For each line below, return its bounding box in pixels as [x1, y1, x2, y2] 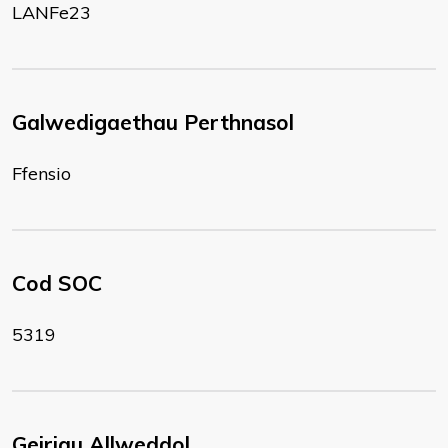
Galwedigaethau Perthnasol [12, 109, 294, 135]
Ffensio [12, 162, 71, 185]
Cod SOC [12, 270, 102, 296]
